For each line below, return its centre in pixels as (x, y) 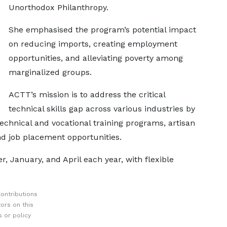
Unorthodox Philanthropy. (58, 8)
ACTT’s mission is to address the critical (87, 95)
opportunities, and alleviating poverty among (96, 58)
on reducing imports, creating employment (93, 44)
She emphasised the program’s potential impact (102, 30)
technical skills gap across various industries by (102, 109)
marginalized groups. (50, 72)
